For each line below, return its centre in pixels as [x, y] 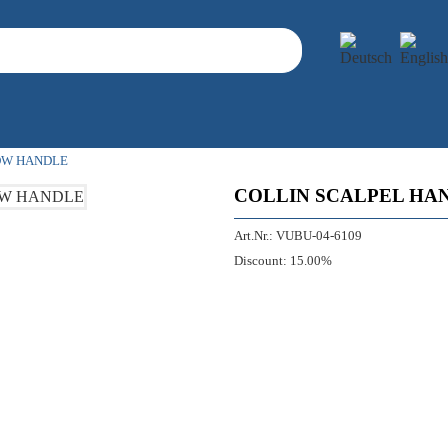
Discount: [260, 261]
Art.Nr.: [253, 236]
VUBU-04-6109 [319, 236]
